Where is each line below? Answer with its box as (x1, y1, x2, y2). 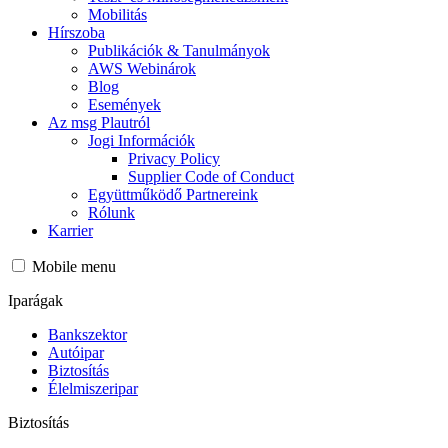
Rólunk (88, 204, 135, 222)
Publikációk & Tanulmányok (88, 42, 270, 60)
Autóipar (48, 344, 104, 362)
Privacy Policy (128, 150, 220, 168)
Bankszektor (48, 326, 127, 344)
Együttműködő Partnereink (88, 186, 258, 204)
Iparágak (8, 292, 63, 310)
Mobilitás (88, 6, 147, 24)
